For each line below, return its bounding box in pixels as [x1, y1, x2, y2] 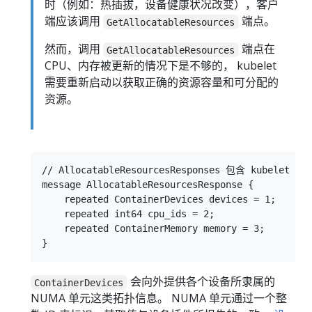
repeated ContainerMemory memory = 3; [42, 223, 265, 235]
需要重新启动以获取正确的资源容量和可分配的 [45, 75, 279, 91]
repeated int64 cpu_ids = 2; [42, 208, 214, 220]
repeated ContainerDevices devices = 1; [42, 194, 276, 205]
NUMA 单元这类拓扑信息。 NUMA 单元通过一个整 [31, 290, 287, 306]
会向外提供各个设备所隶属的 [127, 274, 275, 290]
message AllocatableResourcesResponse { [42, 179, 253, 191]
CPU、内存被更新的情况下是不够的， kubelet [45, 58, 276, 74]
